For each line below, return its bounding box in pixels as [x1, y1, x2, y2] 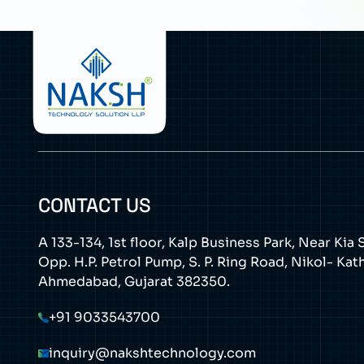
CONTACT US [38, 193, 151, 218]
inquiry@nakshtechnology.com [49, 344, 256, 362]
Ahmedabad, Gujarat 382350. [38, 273, 230, 290]
